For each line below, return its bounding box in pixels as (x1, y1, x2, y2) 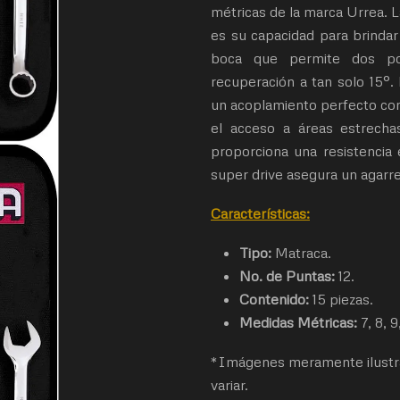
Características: (211, 204, 310, 222)
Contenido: (239, 290, 309, 308)
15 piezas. (309, 290, 373, 308)
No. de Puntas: (239, 267, 338, 285)
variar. (211, 376, 248, 394)
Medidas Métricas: (239, 313, 357, 331)
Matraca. (275, 244, 331, 262)
